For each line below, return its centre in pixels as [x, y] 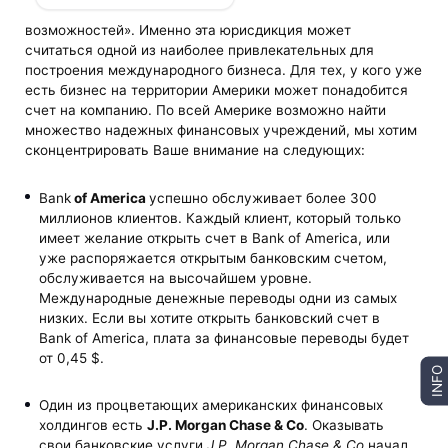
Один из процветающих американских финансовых [210, 404]
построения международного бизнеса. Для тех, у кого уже [224, 70]
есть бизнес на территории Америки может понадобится [217, 90]
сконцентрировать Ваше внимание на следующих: [195, 150]
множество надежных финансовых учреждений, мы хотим [221, 130]
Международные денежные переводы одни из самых [217, 297]
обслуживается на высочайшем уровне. [175, 277]
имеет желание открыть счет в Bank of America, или [214, 237]
